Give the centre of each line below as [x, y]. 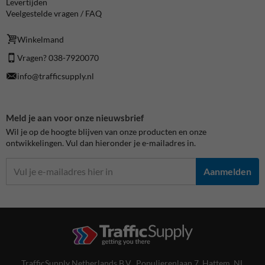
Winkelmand [41, 39]
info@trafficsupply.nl [56, 76]
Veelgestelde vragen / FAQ [54, 14]
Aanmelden [227, 172]
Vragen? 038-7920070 [58, 57]
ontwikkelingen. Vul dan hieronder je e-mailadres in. [101, 143]
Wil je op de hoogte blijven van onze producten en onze [106, 131]
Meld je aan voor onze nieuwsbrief [75, 118]
